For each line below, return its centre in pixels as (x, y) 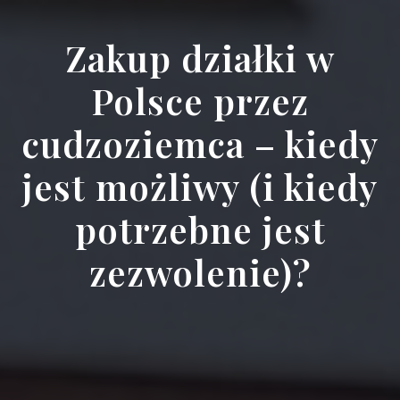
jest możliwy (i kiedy (200, 186)
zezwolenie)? (200, 271)
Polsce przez (200, 100)
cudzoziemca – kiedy (200, 143)
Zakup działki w (200, 57)
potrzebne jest (200, 229)
